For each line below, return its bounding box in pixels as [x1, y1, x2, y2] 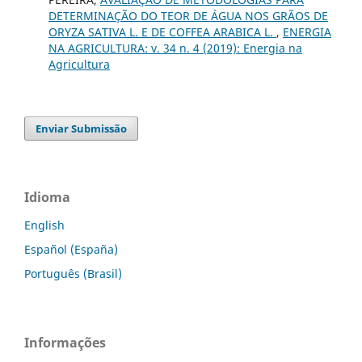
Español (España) [24, 241, 118, 257]
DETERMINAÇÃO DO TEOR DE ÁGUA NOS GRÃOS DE [48, 7, 328, 23]
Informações [24, 333, 106, 351]
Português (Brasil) [24, 265, 122, 281]
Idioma [24, 187, 70, 206]
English [24, 217, 65, 233]
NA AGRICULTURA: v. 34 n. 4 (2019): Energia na [48, 40, 302, 56]
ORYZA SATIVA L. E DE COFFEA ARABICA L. [48, 23, 276, 40]
